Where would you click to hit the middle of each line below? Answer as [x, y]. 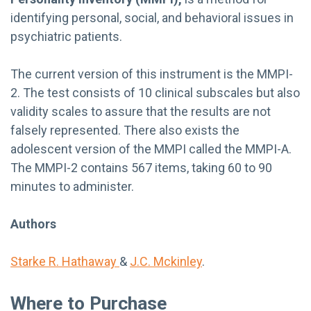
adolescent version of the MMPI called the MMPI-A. [151, 149]
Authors [33, 224]
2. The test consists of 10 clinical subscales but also [155, 92]
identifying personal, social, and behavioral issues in [152, 17]
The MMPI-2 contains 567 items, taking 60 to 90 [141, 167]
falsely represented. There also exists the [125, 130]
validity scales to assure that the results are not [141, 111]
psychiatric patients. [66, 36]
